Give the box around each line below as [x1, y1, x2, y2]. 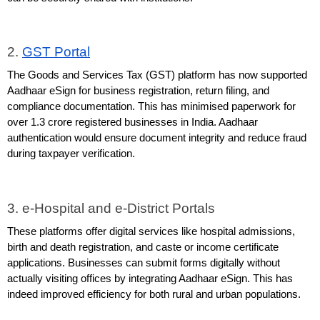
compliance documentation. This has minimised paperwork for [7, 101, 296, 113]
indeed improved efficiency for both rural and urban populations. [7, 288, 301, 300]
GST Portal [22, 44, 90, 59]
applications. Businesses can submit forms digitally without [7, 256, 280, 269]
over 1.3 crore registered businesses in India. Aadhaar [7, 116, 258, 129]
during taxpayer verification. [7, 148, 135, 160]
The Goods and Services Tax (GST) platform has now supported [7, 69, 307, 81]
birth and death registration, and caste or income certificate [7, 241, 279, 253]
